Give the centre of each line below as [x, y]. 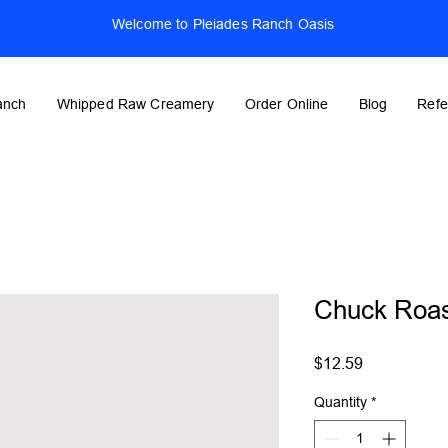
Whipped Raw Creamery [135, 103]
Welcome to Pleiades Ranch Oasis [223, 24]
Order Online [286, 103]
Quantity [340, 401]
